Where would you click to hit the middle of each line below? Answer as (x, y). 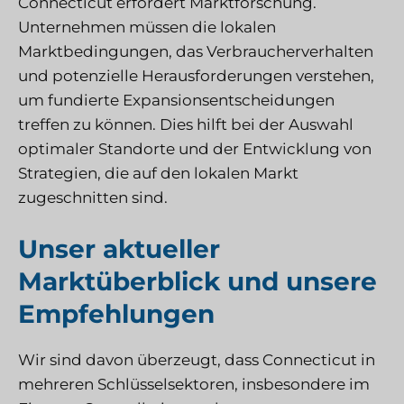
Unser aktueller (119, 249)
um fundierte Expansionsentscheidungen (176, 100)
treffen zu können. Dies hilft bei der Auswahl (186, 124)
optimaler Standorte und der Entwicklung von (195, 148)
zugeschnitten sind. (93, 197)
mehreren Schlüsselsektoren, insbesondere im (194, 385)
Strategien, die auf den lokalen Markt (158, 173)
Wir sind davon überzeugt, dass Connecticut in (197, 360)
